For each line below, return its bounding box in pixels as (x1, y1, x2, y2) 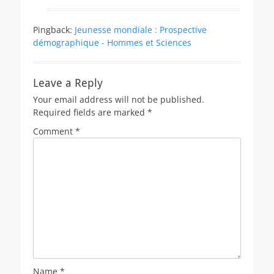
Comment (33, 125, 75, 137)
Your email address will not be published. (33, 93, 204, 105)
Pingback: (33, 23, 75, 35)
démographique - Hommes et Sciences (33, 36, 191, 48)
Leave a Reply (33, 76, 103, 89)
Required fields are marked (33, 106, 147, 118)
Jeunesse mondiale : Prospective (75, 23, 207, 35)
